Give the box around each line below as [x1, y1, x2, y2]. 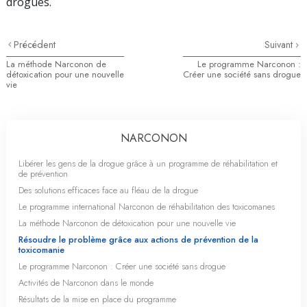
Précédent [14, 38, 56, 52]
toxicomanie [19, 243, 64, 257]
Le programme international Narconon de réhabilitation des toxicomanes [19, 200, 275, 214]
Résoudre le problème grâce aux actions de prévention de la [19, 233, 258, 247]
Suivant [265, 38, 295, 52]
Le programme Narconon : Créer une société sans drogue [19, 260, 225, 273]
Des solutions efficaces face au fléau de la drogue [19, 184, 198, 197]
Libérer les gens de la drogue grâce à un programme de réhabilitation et [19, 157, 278, 171]
